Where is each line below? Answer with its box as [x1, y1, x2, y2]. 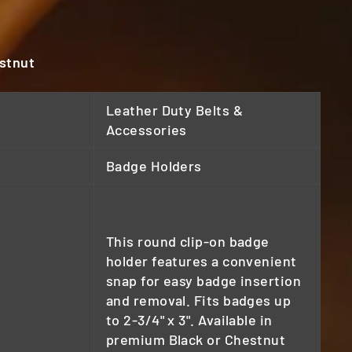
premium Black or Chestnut [106, 330, 286, 348]
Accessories [106, 120, 187, 138]
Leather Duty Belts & [106, 101, 243, 119]
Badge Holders [106, 156, 202, 174]
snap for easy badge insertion [106, 271, 302, 289]
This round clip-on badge [106, 232, 269, 250]
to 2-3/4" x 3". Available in [106, 310, 273, 328]
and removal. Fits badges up [106, 291, 291, 309]
